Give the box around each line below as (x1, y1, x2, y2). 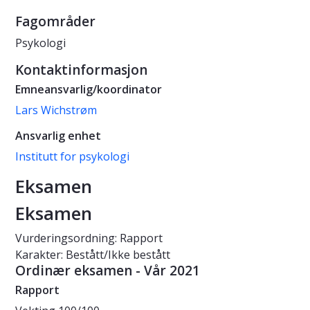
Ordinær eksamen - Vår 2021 (15, 262, 200, 280)
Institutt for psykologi (15, 149, 129, 165)
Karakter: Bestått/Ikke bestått (15, 247, 170, 263)
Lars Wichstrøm (15, 102, 97, 118)
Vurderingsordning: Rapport (15, 230, 163, 246)
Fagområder (15, 12, 95, 31)
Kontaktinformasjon (15, 61, 147, 80)
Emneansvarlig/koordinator (15, 82, 162, 98)
